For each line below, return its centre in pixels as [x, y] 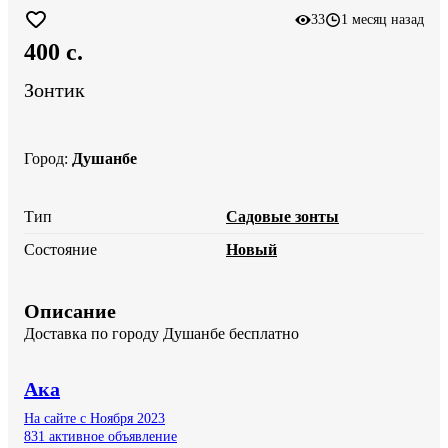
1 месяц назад [382, 19]
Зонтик [54, 90]
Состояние [60, 249]
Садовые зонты [282, 216]
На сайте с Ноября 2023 [94, 418]
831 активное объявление [100, 436]
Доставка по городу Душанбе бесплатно [161, 333]
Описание [70, 310]
